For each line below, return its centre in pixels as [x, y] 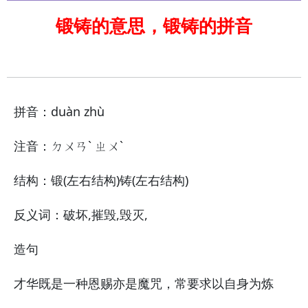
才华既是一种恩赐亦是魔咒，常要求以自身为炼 [144, 283]
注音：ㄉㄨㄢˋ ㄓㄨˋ [68, 146]
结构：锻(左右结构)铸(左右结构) [101, 180]
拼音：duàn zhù [59, 111]
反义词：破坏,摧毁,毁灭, [81, 214]
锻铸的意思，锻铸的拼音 [154, 25]
